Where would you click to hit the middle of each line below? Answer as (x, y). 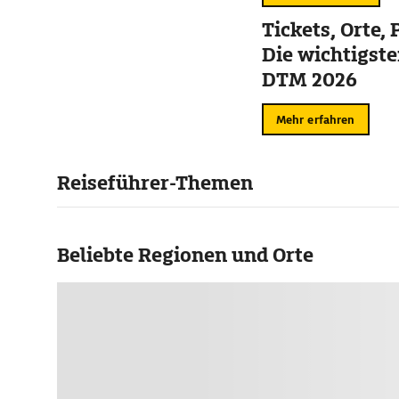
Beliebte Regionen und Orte (185, 255)
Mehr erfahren (315, 119)
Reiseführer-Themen (155, 183)
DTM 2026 (309, 80)
